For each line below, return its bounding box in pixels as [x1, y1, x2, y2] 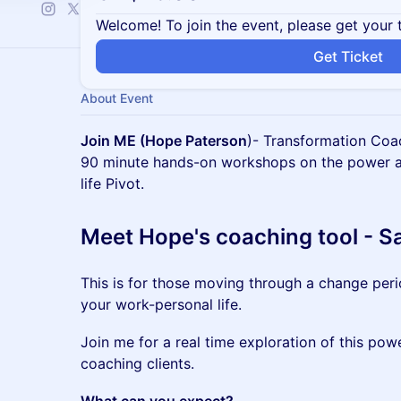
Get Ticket [313, 47, 383, 65]
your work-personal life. [81, 295, 242, 313]
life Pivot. [81, 175, 144, 192]
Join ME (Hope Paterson [81, 132, 247, 149]
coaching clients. [81, 354, 194, 372]
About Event [81, 90, 153, 106]
